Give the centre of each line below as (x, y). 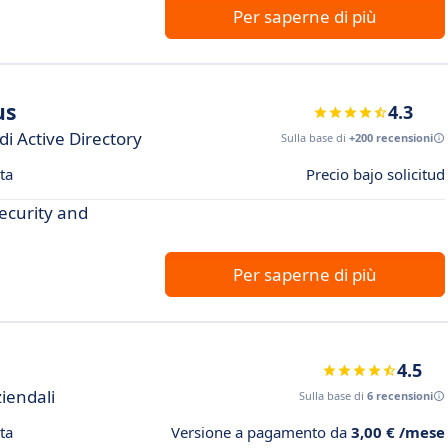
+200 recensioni (391, 137)
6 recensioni (400, 395)
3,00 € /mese (398, 432)
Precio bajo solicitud (375, 174)
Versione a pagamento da (261, 432)
